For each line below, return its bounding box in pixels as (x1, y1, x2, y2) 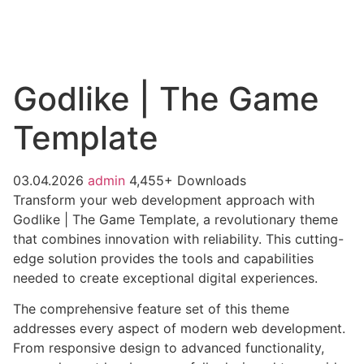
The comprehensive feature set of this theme (13, 301, 289, 318)
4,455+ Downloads (129, 172, 246, 188)
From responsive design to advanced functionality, (13, 340, 324, 357)
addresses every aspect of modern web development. (13, 320, 345, 337)
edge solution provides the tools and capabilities (13, 250, 314, 266)
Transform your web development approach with (13, 192, 314, 208)
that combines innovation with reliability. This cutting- (13, 231, 344, 247)
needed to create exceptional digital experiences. (13, 270, 318, 286)
